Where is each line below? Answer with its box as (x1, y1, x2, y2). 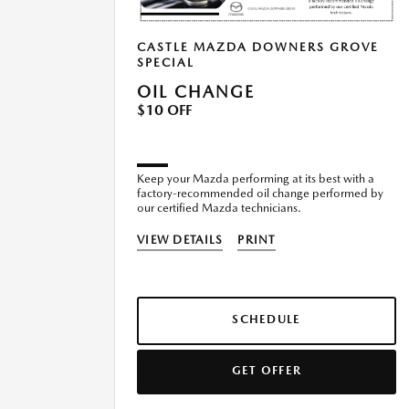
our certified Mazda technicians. (137, 201, 301, 215)
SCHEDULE (232, 312, 301, 327)
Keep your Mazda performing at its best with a (137, 172, 374, 186)
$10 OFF (137, 101, 192, 120)
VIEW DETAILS (137, 233, 224, 247)
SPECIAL (137, 56, 194, 70)
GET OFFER (231, 363, 302, 378)
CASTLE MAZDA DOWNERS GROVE (137, 40, 379, 55)
